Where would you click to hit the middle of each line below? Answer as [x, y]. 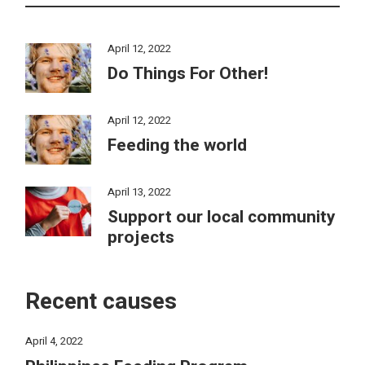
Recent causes [101, 302]
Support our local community [221, 218]
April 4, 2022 [55, 341]
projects [141, 238]
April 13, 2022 [139, 192]
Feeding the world [177, 145]
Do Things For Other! [187, 73]
